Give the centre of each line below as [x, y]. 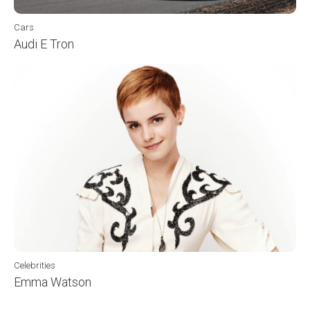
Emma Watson [53, 282]
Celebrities [35, 265]
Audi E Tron [44, 44]
